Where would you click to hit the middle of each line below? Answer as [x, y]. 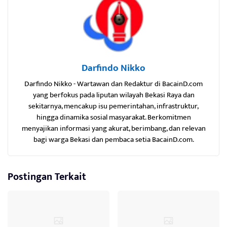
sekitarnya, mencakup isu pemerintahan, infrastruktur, [113, 106]
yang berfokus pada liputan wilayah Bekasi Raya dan [113, 95]
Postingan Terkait [47, 177]
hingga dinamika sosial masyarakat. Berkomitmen [113, 117]
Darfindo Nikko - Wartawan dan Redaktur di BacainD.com [113, 84]
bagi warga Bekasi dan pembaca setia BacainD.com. [113, 139]
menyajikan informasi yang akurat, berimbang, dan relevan [113, 128]
